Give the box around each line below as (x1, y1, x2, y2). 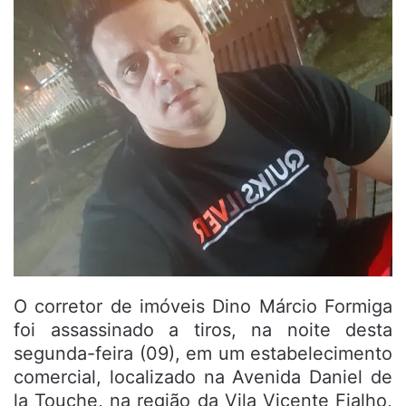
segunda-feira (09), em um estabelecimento (14, 342, 392, 364)
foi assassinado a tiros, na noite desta (14, 318, 392, 341)
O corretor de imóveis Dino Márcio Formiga (14, 295, 392, 317)
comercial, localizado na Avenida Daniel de (14, 365, 392, 388)
